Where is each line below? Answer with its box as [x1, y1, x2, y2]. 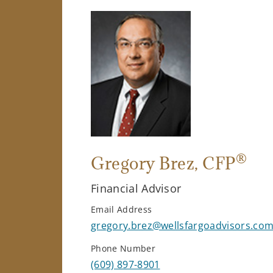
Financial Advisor [91, 180, 182, 196]
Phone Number [91, 242, 155, 254]
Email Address [91, 203, 152, 215]
